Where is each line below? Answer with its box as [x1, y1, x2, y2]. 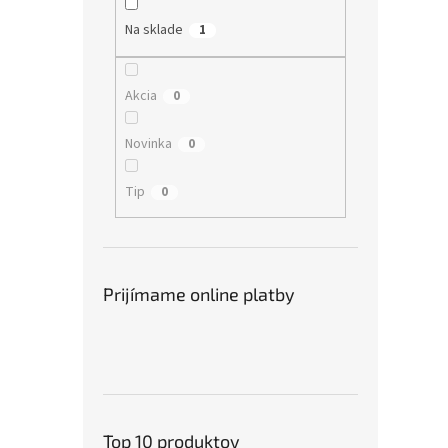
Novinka [124, 133, 172, 154]
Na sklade [124, 20, 183, 41]
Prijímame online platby [103, 283, 295, 306]
